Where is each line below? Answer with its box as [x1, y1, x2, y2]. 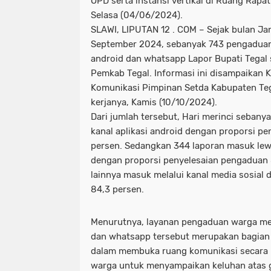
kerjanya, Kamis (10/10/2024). [91, 96, 217, 108]
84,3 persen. [91, 183, 144, 195]
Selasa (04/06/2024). [91, 9, 183, 21]
